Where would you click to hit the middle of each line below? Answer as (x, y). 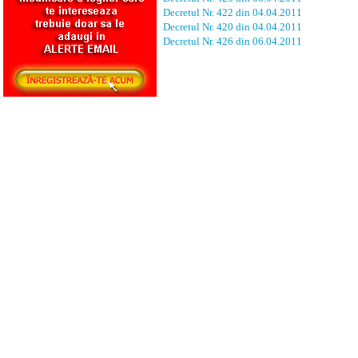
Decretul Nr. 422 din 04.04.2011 (233, 12)
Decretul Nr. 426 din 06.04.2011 (233, 41)
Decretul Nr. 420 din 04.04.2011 (233, 27)
